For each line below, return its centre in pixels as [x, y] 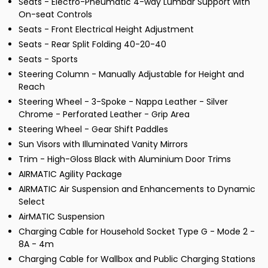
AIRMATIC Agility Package [70, 174]
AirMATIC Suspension [62, 217]
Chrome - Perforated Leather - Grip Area [104, 115]
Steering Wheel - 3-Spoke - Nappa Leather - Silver [123, 102]
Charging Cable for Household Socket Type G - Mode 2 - [137, 232]
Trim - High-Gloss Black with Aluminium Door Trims [125, 159]
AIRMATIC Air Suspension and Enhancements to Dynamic [137, 189]
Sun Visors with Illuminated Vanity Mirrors [103, 144]
